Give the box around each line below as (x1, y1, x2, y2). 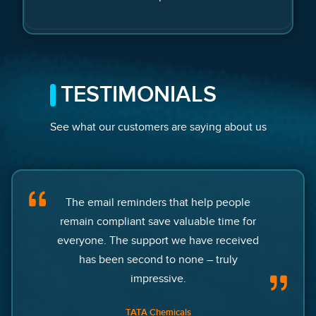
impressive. (130, 272, 186, 286)
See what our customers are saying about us (49, 120, 267, 135)
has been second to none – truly (78, 253, 238, 267)
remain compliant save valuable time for (60, 214, 256, 229)
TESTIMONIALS (60, 81, 217, 109)
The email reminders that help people (66, 195, 250, 210)
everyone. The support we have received (57, 233, 259, 248)
